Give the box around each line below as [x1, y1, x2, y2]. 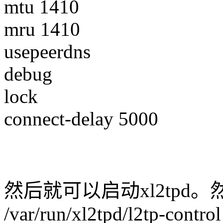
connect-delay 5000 [4, 108, 158, 130]
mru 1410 [4, 18, 80, 40]
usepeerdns [4, 41, 91, 63]
